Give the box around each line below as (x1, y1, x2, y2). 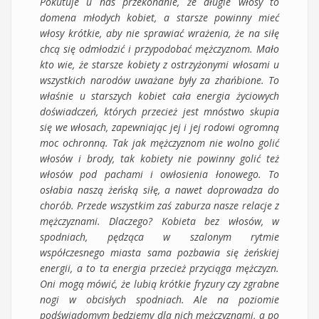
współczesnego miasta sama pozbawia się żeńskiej (40, 245, 279, 259)
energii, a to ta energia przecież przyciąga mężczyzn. (40, 261, 279, 275)
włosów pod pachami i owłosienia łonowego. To (40, 167, 279, 181)
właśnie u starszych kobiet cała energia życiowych (40, 88, 279, 103)
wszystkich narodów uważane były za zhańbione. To (40, 73, 279, 87)
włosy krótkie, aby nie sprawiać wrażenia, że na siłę (40, 26, 279, 40)
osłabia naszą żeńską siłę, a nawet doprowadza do (40, 182, 279, 197)
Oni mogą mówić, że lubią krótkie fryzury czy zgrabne (40, 276, 279, 291)
